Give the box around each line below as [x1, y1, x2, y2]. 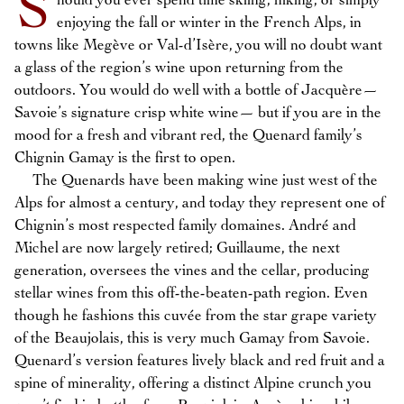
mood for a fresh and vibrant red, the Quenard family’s [14, 128, 363, 143]
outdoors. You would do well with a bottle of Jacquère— [14, 83, 378, 98]
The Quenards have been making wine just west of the [14, 173, 378, 188]
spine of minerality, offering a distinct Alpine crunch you [14, 376, 372, 391]
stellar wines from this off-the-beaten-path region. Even [14, 286, 368, 301]
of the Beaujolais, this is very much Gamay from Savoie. [14, 331, 370, 346]
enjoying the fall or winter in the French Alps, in [57, 15, 362, 31]
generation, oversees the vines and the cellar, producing [14, 263, 370, 279]
